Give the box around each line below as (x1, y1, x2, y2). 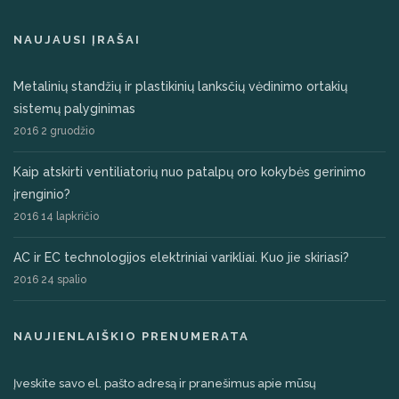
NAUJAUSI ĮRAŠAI (13, 33, 141, 47)
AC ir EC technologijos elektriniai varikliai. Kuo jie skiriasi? (13, 250, 349, 265)
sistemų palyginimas (13, 102, 135, 117)
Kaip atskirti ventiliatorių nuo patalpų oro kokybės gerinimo (13, 165, 366, 180)
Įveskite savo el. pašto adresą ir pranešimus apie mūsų (13, 377, 316, 391)
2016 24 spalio (13, 273, 86, 287)
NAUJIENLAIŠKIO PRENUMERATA (13, 330, 249, 344)
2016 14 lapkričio (13, 210, 99, 224)
